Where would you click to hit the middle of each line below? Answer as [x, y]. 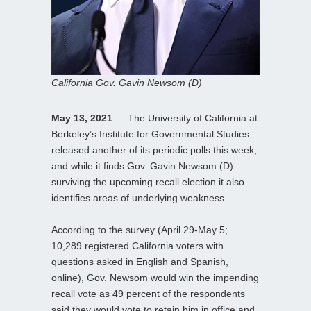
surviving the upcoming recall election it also [148, 182]
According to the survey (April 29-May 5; [140, 229]
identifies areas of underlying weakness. [139, 197]
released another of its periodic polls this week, [154, 150]
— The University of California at [185, 118]
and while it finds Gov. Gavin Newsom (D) [142, 166]
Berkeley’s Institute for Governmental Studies [150, 134]
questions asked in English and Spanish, [140, 261]
